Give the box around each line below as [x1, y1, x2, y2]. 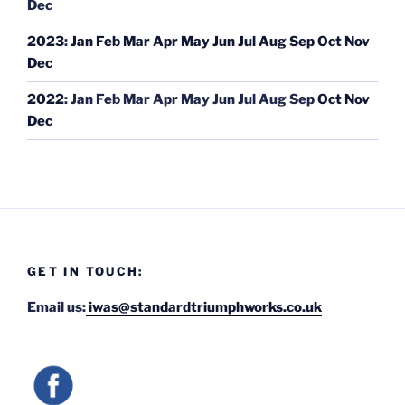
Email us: [27, 299, 86, 316]
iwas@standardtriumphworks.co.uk [86, 299, 322, 316]
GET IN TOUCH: [27, 263, 144, 278]
